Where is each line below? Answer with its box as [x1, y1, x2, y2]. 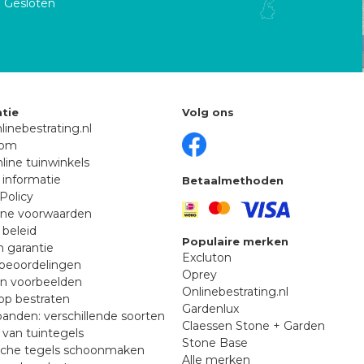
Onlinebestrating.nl [182, 284, 288, 300]
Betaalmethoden [182, 173, 284, 187]
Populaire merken [182, 235, 288, 249]
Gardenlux [182, 301, 239, 317]
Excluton [182, 250, 232, 266]
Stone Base [182, 336, 248, 351]
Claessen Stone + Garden [182, 318, 325, 334]
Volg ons [182, 105, 234, 119]
